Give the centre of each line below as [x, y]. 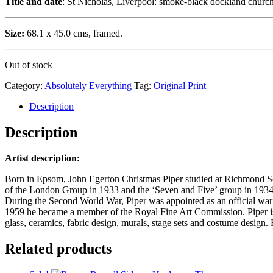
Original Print [180, 85]
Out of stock [29, 65]
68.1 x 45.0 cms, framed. [73, 33]
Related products [58, 248]
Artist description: [42, 158]
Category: [25, 85]
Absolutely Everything [88, 85]
